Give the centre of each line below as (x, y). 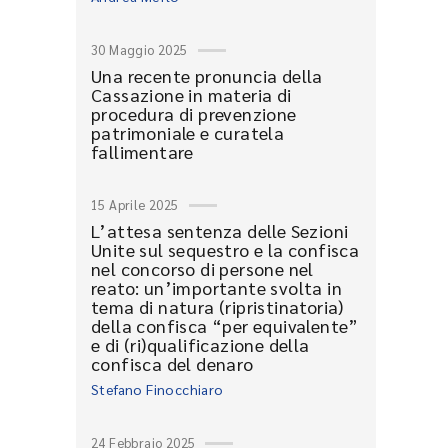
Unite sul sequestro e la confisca (225, 249)
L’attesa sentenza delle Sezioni (220, 230)
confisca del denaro (172, 363)
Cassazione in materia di (191, 94)
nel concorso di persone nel (202, 268)
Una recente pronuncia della (207, 75)
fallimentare (142, 151)
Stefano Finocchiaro (157, 389)
